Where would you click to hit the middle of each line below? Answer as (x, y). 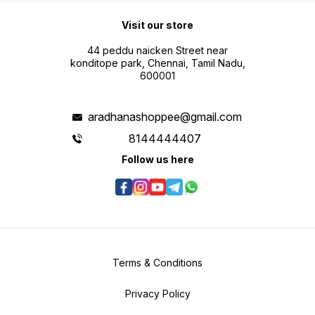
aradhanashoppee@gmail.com (165, 117)
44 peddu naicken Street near (157, 51)
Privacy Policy (157, 294)
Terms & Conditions (157, 263)
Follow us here (157, 160)
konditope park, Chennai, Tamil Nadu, (157, 63)
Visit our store (157, 25)
